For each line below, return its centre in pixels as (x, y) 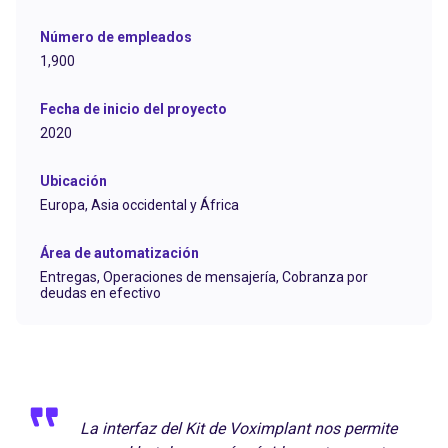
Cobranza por (325, 276)
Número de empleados (116, 36)
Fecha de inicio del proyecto (133, 108)
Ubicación (73, 180)
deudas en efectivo (100, 292)
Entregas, (71, 276)
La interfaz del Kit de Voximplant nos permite (238, 428)
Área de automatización (119, 252)
